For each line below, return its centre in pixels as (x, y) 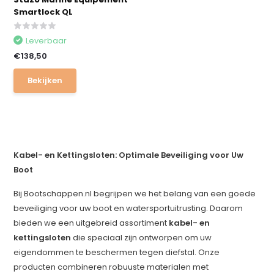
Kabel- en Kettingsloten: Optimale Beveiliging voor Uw (129, 155)
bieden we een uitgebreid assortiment (91, 223)
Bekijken (45, 80)
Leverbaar (46, 41)
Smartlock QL (43, 12)
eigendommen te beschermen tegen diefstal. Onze (117, 252)
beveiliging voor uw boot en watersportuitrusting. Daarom (128, 208)
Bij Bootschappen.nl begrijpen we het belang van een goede (135, 194)
